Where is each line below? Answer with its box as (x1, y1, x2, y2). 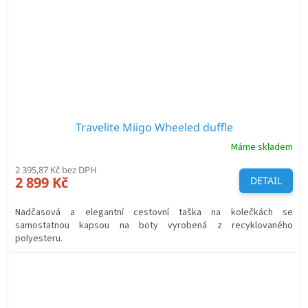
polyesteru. (15, 232, 67, 246)
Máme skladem (231, 140, 293, 154)
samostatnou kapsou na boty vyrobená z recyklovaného (15, 219, 293, 233)
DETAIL (250, 174, 282, 188)
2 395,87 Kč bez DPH (15, 164, 97, 177)
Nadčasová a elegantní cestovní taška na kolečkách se (15, 206, 293, 220)
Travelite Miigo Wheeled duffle (75, 120, 233, 135)
